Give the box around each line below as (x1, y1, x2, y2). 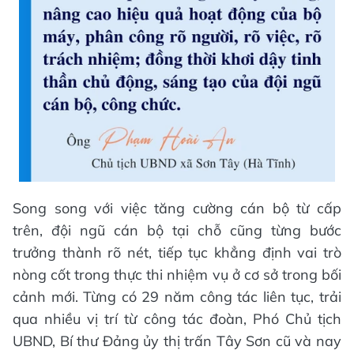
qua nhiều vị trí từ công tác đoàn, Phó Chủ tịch (13, 310, 341, 329)
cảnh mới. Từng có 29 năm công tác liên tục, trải (13, 288, 341, 307)
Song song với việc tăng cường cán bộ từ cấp (13, 199, 341, 218)
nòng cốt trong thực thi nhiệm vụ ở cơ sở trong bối (13, 265, 341, 284)
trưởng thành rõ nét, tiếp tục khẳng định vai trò (13, 243, 341, 262)
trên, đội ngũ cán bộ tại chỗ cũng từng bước (13, 221, 341, 240)
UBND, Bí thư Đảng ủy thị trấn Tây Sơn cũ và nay (13, 332, 341, 351)
